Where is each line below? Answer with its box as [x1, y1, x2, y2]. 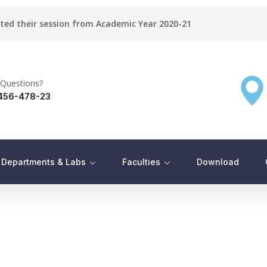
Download [197, 157, 239, 167]
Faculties [122, 157, 160, 167]
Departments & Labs [1, 157, 86, 167]
